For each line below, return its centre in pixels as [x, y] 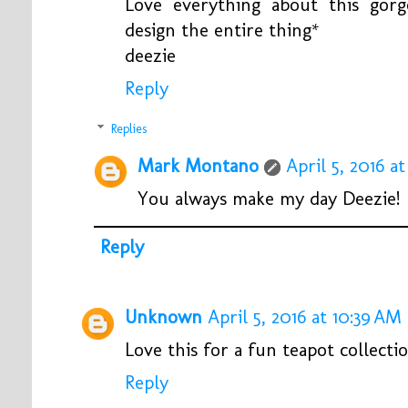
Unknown [163, 317]
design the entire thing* [222, 31]
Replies [129, 129]
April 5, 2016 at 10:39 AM [305, 317]
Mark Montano [198, 165]
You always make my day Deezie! [269, 198]
